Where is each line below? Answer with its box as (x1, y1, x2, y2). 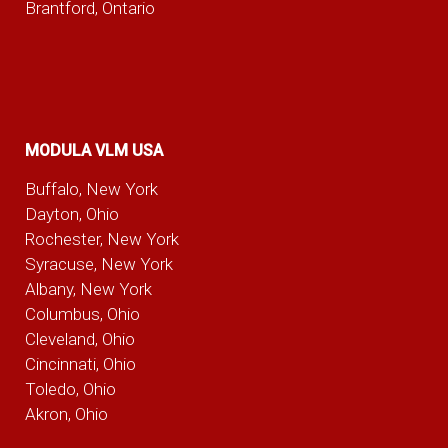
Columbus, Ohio (24, 304, 140, 325)
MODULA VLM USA (24, 141, 163, 161)
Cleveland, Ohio (24, 329, 135, 350)
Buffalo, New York (24, 179, 158, 200)
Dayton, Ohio (24, 204, 119, 225)
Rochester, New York (24, 229, 179, 250)
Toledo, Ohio (24, 379, 116, 400)
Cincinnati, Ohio (24, 354, 136, 375)
